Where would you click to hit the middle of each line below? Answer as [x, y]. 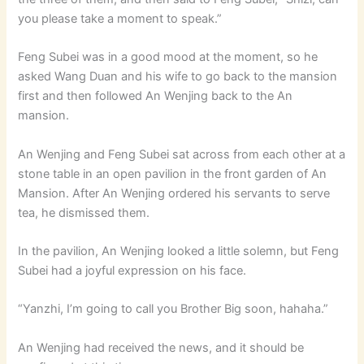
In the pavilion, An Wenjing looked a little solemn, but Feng [179, 251]
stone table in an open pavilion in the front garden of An [173, 173]
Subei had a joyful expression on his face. [132, 270]
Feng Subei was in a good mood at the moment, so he [168, 57]
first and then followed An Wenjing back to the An [156, 96]
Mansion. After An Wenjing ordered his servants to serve [174, 193]
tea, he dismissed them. [84, 212]
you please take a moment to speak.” [120, 18]
